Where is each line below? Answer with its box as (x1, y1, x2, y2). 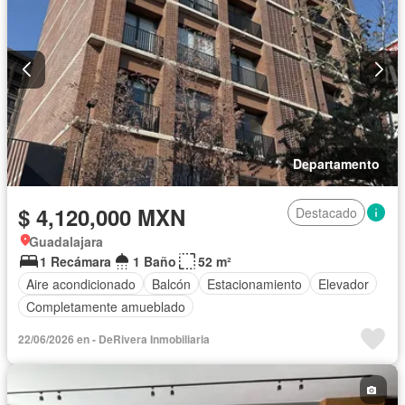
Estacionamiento (207, 274, 302, 293)
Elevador (318, 274, 369, 293)
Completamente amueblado (26, 297, 185, 316)
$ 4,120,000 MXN (18, 202, 185, 233)
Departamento (293, 155, 380, 174)
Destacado (296, 203, 357, 222)
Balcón (152, 274, 191, 293)
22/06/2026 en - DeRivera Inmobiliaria (18, 331, 210, 348)
